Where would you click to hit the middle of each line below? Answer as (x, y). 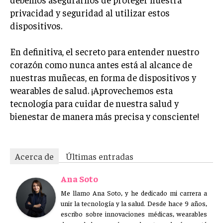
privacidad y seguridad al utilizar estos (90, 12)
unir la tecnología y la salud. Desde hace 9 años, (134, 203)
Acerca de (34, 156)
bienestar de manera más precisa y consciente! (105, 116)
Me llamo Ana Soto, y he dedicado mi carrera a (134, 193)
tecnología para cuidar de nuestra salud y (94, 103)
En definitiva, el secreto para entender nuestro (105, 51)
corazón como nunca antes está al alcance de (101, 64)
